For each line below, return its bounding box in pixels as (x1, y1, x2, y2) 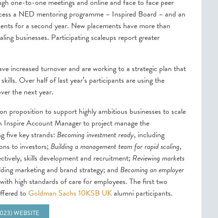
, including (134, 129, 164, 141)
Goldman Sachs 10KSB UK (28, 187, 112, 199)
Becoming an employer (120, 164, 184, 176)
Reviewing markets (132, 152, 184, 164)
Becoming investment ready (57, 129, 134, 141)
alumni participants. (112, 187, 173, 199)
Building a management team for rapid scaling (51, 141, 180, 152)
